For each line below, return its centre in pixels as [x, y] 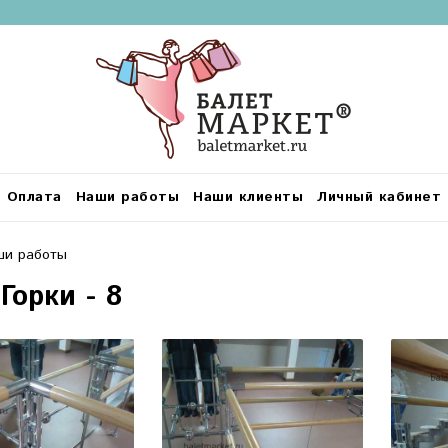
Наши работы [127, 197]
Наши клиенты [248, 197]
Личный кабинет [379, 197]
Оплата [34, 197]
